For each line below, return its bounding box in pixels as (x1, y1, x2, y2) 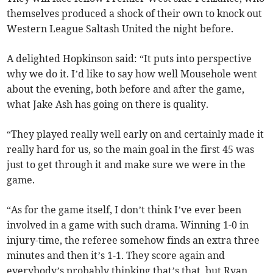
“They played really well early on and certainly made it (7, 128, 264, 141)
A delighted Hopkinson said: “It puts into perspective (7, 52, 252, 65)
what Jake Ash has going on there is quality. (7, 98, 209, 111)
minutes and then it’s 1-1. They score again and (7, 249, 225, 262)
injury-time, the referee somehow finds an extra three (7, 234, 260, 247)
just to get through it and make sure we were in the (7, 158, 246, 171)
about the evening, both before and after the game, (7, 83, 245, 96)
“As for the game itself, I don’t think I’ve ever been (7, 204, 242, 216)
